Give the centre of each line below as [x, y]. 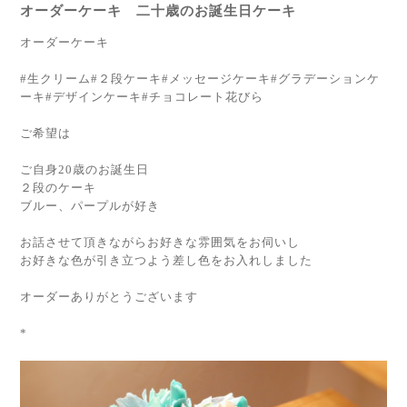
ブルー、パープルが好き [90, 205]
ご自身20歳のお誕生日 [84, 169]
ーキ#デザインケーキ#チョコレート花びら [142, 96]
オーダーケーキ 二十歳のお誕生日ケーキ [158, 10]
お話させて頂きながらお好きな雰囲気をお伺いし [160, 242]
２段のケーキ [58, 187]
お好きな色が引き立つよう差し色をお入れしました [166, 260]
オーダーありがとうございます [109, 296]
